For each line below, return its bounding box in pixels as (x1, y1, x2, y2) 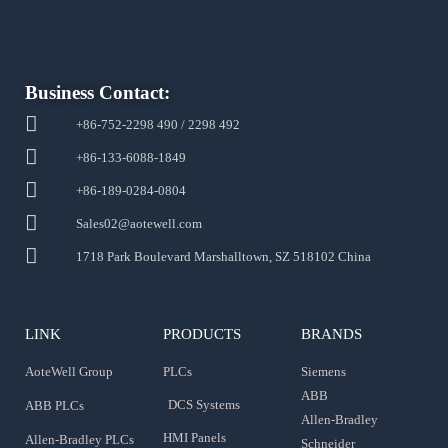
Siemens (300, 363, 346, 379)
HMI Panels (162, 429, 226, 445)
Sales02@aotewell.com (76, 215, 203, 231)
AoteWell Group (25, 363, 113, 379)
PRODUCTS (162, 325, 241, 342)
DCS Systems (167, 396, 240, 412)
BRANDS (300, 325, 362, 342)
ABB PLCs (25, 397, 84, 413)
